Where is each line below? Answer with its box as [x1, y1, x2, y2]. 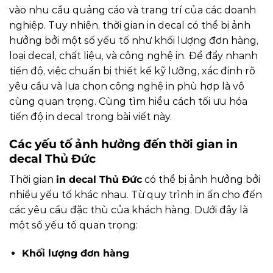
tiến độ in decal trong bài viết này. [9, 110, 172, 122]
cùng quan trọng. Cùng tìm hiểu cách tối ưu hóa [9, 95, 247, 107]
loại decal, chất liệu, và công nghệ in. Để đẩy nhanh [9, 49, 258, 62]
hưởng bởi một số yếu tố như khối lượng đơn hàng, [9, 34, 258, 46]
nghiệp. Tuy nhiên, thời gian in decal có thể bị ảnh [9, 19, 250, 31]
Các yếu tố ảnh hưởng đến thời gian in [9, 136, 238, 152]
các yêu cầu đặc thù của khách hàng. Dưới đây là [9, 204, 248, 216]
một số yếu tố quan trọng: [9, 219, 138, 232]
